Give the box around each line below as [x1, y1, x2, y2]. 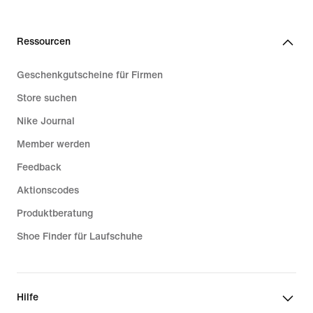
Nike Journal [17, 115, 75, 126]
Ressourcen [17, 36, 71, 47]
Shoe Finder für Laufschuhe [17, 231, 143, 242]
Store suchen [17, 92, 77, 103]
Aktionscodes [17, 184, 79, 196]
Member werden [17, 138, 90, 150]
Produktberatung [17, 208, 93, 219]
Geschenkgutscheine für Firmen [17, 69, 163, 80]
